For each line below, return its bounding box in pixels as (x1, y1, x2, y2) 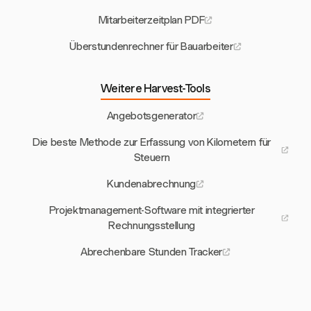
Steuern (133, 151, 170, 165)
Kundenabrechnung (107, 178, 196, 191)
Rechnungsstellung (108, 219, 195, 233)
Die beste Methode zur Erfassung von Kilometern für (32, 136, 271, 149)
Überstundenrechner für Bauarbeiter (69, 40, 233, 53)
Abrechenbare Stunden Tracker (80, 246, 223, 259)
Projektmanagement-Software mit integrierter (49, 204, 255, 217)
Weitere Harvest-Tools (101, 82, 210, 96)
